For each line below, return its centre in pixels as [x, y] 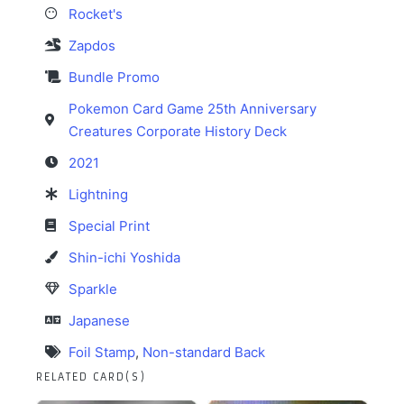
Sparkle [93, 289]
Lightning [98, 194]
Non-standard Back [204, 352]
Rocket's [96, 14]
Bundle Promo [114, 77]
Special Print [109, 225]
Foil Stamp [102, 352]
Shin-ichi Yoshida [124, 257]
